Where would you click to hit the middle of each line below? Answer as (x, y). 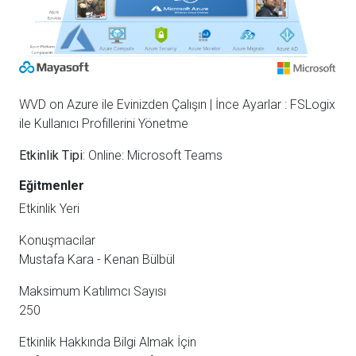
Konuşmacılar (57, 240)
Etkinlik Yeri (49, 208)
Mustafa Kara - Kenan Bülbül (97, 259)
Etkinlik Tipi (51, 155)
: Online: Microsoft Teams (153, 155)
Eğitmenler (52, 185)
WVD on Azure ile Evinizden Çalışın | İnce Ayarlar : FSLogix (177, 104)
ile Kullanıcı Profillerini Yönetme (104, 123)
